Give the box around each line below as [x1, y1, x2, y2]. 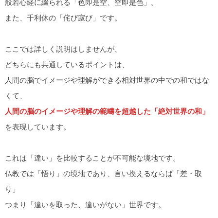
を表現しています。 [5, 123, 71, 131]
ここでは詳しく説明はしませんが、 [5, 45, 122, 54]
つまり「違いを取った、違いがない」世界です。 [5, 200, 165, 209]
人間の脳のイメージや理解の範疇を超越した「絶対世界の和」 [5, 107, 209, 116]
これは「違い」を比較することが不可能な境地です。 [5, 154, 180, 163]
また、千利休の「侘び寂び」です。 [5, 14, 122, 22]
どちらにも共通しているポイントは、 [5, 60, 129, 69]
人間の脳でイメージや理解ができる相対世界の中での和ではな [5, 76, 209, 85]
